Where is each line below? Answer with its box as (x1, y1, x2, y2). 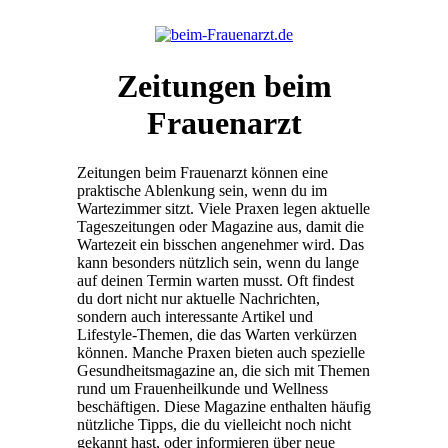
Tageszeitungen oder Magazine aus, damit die (77, 217, 364, 235)
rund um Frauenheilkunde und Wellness (77, 379, 328, 397)
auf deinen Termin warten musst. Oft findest (77, 271, 354, 289)
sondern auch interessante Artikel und (77, 307, 313, 325)
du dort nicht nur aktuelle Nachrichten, (77, 289, 320, 307)
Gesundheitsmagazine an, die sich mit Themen (77, 361, 370, 379)
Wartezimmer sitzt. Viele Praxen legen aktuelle (77, 199, 370, 217)
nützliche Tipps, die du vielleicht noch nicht (77, 415, 351, 433)
